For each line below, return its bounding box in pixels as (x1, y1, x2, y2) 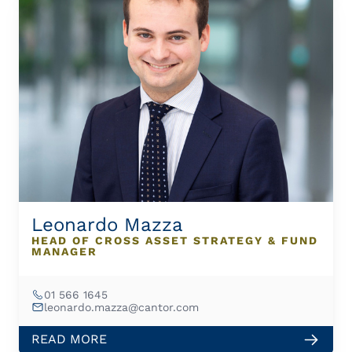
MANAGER (31, 245, 97, 258)
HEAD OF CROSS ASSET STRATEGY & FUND (31, 234, 318, 247)
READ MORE (31, 332, 107, 346)
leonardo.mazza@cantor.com (44, 300, 199, 313)
